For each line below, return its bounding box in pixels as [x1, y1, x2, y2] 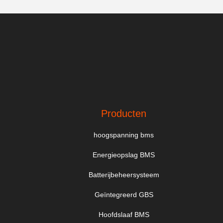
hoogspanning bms [94, 131, 154, 139]
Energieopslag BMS [93, 151, 155, 159]
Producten [101, 108, 147, 119]
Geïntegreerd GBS [94, 191, 153, 199]
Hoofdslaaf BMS [98, 211, 149, 219]
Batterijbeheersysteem [88, 171, 159, 179]
